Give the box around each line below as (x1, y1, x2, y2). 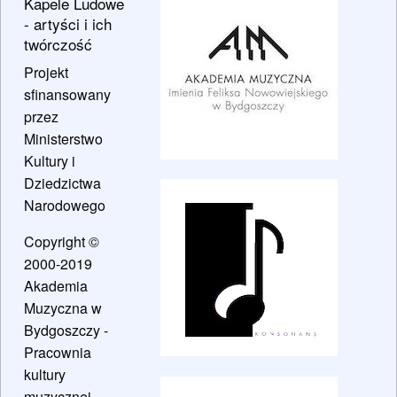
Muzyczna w (24, 297, 102, 318)
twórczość (24, 32, 92, 55)
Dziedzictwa (24, 172, 101, 193)
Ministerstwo (24, 128, 103, 149)
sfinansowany (24, 83, 111, 105)
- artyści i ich (24, 12, 112, 35)
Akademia (24, 275, 88, 296)
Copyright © (24, 230, 99, 252)
